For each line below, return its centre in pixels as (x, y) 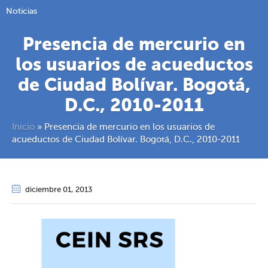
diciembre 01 (48, 190)
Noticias (22, 12)
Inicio (23, 127)
